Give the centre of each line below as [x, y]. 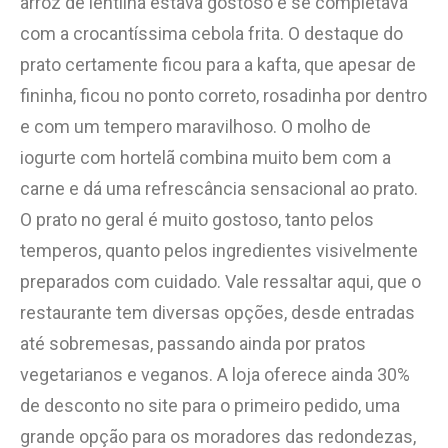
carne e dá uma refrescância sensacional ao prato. [219, 188]
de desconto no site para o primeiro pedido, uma [210, 405]
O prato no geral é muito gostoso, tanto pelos [197, 219]
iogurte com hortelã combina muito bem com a [205, 157]
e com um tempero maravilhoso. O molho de [195, 126]
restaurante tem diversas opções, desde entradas [217, 312]
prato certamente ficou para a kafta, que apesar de [218, 64]
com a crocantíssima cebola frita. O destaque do [211, 33]
